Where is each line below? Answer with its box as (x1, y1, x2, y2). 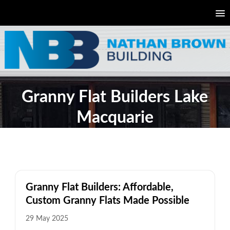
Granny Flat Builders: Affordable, (25, 182, 174, 193)
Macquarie (76, 109, 154, 126)
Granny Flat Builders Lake (22, 88, 208, 105)
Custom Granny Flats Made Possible (25, 195, 189, 206)
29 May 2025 (25, 215, 68, 222)
